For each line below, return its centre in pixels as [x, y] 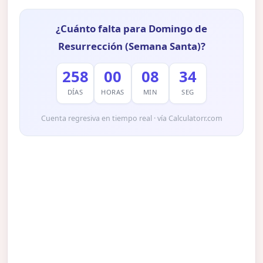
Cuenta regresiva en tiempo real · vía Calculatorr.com [131, 118]
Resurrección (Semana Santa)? [131, 46]
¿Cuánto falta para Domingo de [131, 28]
